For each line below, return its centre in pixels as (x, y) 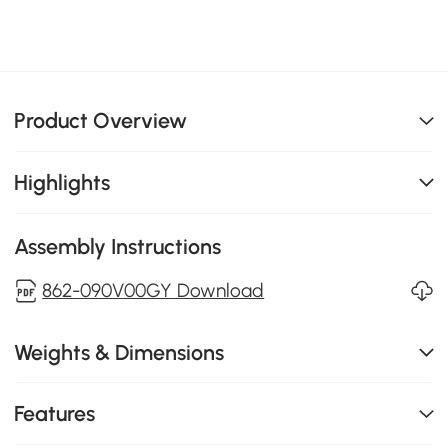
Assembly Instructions (118, 246)
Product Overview (101, 121)
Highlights (62, 182)
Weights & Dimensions (119, 352)
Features (55, 414)
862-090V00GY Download (153, 290)
